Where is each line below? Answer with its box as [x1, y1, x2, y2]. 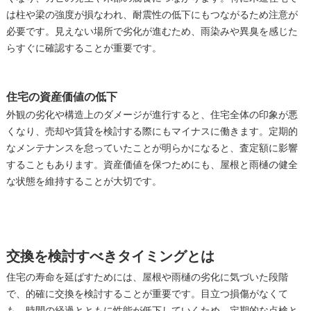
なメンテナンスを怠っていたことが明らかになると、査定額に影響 [6, 141, 298, 156]
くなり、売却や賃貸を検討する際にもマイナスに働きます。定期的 [6, 124, 298, 140]
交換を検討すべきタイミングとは [6, 245, 215, 269]
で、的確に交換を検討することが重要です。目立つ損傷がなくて [6, 287, 288, 302]
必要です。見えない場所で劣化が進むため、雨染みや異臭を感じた [6, 24, 298, 40]
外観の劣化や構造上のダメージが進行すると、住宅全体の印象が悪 [6, 108, 298, 123]
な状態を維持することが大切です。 [6, 174, 162, 190]
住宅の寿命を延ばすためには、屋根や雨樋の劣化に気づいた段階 [6, 270, 288, 285]
